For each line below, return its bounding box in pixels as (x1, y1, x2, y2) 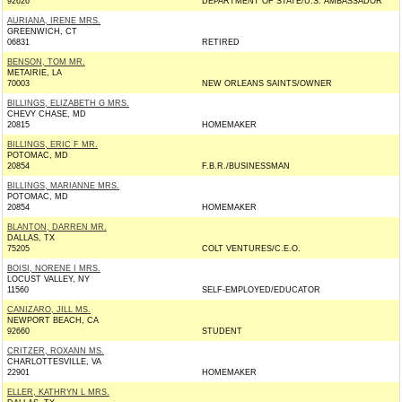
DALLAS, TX (7, 233, 55, 242)
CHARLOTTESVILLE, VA (7, 357, 101, 366)
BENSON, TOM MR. (7, 57, 85, 66)
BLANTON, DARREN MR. (7, 223, 107, 232)
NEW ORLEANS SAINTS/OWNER (202, 79, 332, 88)
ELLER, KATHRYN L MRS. (7, 388, 109, 397)
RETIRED (202, 38, 240, 47)
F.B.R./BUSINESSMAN (202, 162, 290, 170)
